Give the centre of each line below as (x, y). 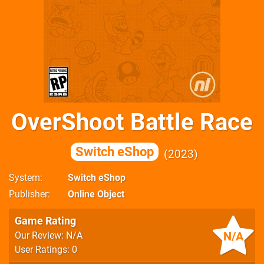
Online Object (96, 194)
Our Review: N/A (49, 235)
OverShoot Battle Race (132, 122)
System (24, 178)
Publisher (28, 194)
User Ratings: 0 (46, 250)
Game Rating (45, 221)
